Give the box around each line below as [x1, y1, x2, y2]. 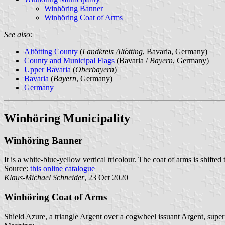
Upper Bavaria [24, 65, 71, 74]
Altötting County [24, 47, 78, 56]
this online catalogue [30, 164, 95, 173]
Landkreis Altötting [82, 47, 143, 56]
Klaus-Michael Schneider [4, 173, 84, 182]
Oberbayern [75, 65, 114, 74]
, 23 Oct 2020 [84, 173, 128, 182]
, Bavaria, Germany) [143, 47, 207, 56]
